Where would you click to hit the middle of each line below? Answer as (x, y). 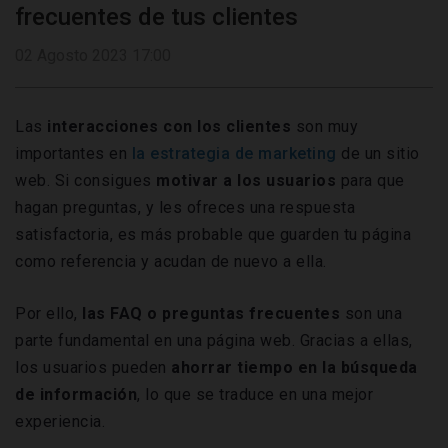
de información (76, 395)
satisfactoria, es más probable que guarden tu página (213, 235)
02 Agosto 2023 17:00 (93, 56)
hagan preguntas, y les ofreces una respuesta (185, 208)
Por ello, (48, 314)
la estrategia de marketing (234, 154)
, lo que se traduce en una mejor (255, 395)
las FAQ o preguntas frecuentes (211, 314)
